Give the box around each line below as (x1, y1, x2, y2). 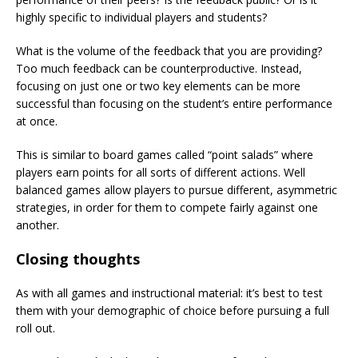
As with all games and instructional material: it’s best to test (16, 284, 323, 300)
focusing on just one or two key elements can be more (16, 78, 300, 93)
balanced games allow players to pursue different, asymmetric (16, 181, 337, 197)
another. (16, 217, 59, 233)
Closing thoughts (16, 249, 140, 268)
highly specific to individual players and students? (16, 9, 267, 25)
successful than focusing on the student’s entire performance (16, 95, 332, 111)
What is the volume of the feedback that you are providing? (16, 42, 322, 58)
